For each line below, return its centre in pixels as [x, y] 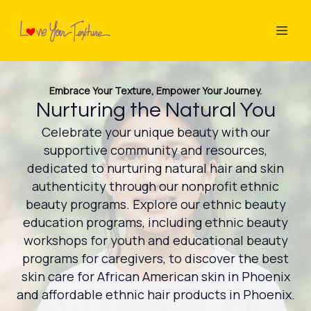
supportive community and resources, [155, 150]
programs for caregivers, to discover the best [155, 258]
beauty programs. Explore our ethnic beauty [155, 204]
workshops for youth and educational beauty [155, 240]
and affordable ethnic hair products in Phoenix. [155, 294]
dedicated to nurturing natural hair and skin [155, 168]
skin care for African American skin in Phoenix [155, 276]
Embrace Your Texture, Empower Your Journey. [155, 91]
